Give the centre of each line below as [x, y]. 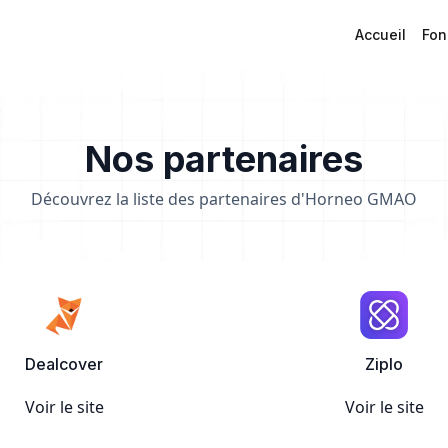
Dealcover [64, 364]
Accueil [380, 34]
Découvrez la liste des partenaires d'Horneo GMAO [224, 199]
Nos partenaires [224, 159]
